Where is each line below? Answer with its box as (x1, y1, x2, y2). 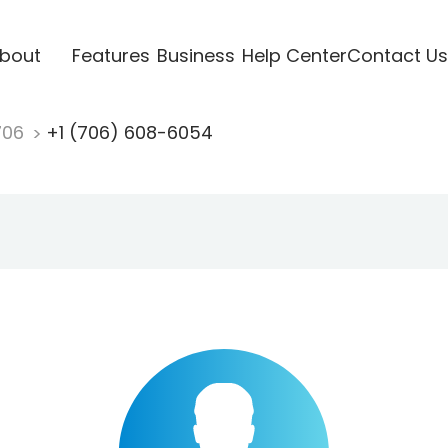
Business (156, 42, 235, 68)
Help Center (241, 42, 347, 68)
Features (71, 42, 150, 68)
